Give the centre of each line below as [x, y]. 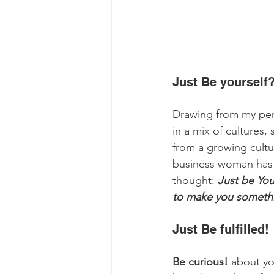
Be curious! [200, 261]
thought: [195, 180]
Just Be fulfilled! [223, 229]
